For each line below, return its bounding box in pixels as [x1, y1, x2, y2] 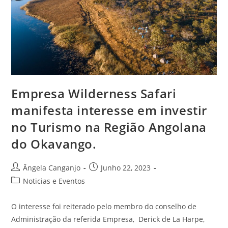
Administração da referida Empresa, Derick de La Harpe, [11, 214, 205, 224]
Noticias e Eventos [23, 176, 85, 186]
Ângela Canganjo [23, 163, 81, 173]
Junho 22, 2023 [101, 163, 151, 173]
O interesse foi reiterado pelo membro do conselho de [11, 202, 197, 212]
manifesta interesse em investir [11, 102, 208, 119]
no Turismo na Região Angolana [11, 119, 207, 136]
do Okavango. [11, 135, 97, 153]
